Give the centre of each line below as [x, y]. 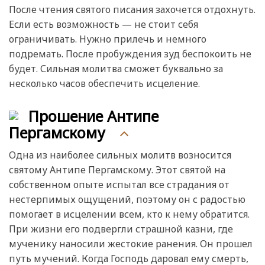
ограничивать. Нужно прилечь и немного [108, 39]
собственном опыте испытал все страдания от [119, 184]
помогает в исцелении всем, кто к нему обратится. [129, 214]
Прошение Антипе [93, 116]
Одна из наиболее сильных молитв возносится [120, 155]
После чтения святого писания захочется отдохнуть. [132, 10]
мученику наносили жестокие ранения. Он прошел [131, 243]
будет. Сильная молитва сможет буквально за [116, 69]
